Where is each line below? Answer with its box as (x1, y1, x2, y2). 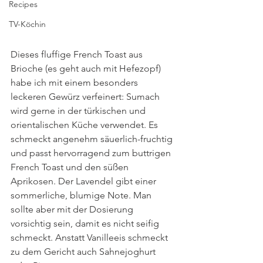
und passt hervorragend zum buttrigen (11, 147, 173, 159)
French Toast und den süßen (11, 161, 131, 173)
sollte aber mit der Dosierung (11, 203, 136, 215)
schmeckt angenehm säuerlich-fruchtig (11, 133, 175, 144)
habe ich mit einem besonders (11, 76, 140, 88)
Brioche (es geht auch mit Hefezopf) (11, 62, 163, 74)
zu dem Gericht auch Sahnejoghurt (11, 245, 158, 257)
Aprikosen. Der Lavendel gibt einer (11, 175, 159, 187)
